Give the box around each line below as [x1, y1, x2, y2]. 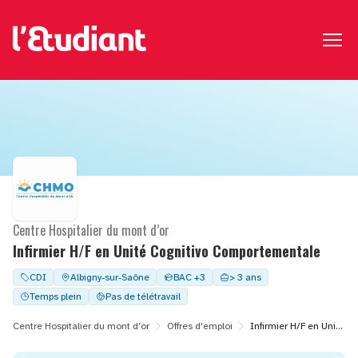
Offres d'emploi [167, 320, 233, 332]
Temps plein [30, 291, 82, 302]
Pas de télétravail [105, 291, 181, 302]
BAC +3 [173, 272, 205, 283]
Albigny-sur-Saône [70, 272, 149, 283]
